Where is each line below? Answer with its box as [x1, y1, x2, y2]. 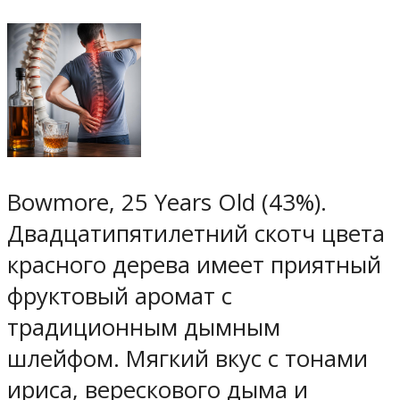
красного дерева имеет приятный [7, 249, 381, 281]
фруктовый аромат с [7, 280, 232, 312]
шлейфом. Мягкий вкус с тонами [7, 343, 368, 375]
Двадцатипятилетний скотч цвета [7, 218, 385, 250]
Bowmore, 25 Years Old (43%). [7, 187, 327, 219]
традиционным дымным [7, 312, 280, 344]
